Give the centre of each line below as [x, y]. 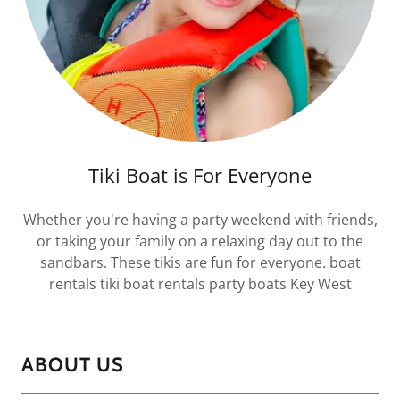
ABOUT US [73, 365]
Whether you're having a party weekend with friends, [200, 220]
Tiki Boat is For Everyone [200, 175]
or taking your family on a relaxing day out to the [200, 241]
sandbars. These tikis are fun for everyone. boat [200, 262]
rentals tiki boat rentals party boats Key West [200, 284]
